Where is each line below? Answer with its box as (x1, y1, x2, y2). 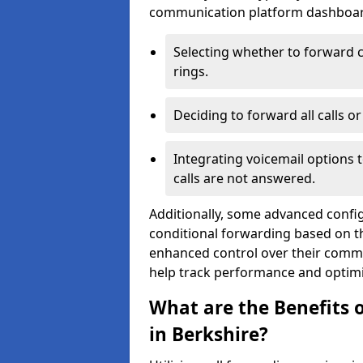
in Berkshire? (149, 322, 268, 347)
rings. (173, 62, 208, 80)
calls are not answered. (173, 169, 315, 187)
